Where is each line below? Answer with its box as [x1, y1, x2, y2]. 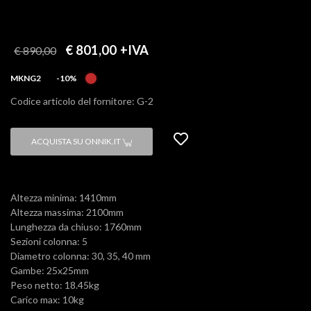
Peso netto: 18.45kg [10, 279, 99, 292]
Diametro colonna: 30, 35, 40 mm [10, 250, 151, 262]
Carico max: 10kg [10, 294, 84, 306]
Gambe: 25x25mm [10, 264, 89, 277]
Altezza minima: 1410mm [10, 192, 117, 204]
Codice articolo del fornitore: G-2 [10, 95, 153, 108]
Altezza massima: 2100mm [10, 206, 124, 219]
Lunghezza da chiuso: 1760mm [10, 221, 142, 233]
